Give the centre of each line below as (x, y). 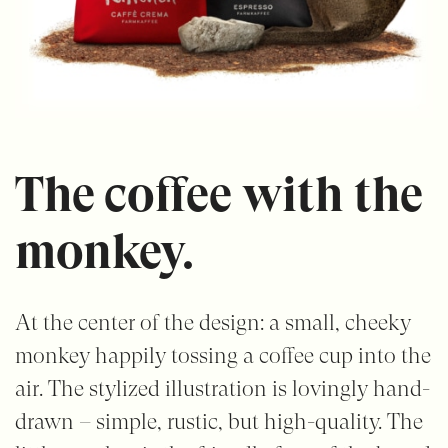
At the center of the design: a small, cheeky (212, 322)
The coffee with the (218, 194)
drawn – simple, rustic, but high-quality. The (218, 421)
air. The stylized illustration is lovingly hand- (222, 388)
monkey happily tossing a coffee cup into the (222, 355)
